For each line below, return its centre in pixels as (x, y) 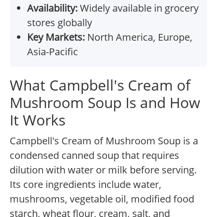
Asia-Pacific (53, 52)
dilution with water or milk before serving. (103, 170)
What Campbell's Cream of (100, 85)
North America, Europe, (139, 37)
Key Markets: (56, 37)
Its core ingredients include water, (85, 185)
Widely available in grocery (138, 8)
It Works (38, 120)
